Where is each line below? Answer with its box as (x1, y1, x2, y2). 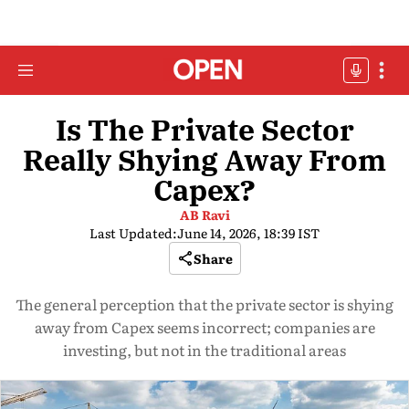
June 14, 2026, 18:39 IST (177, 224, 320, 242)
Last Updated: (89, 224, 177, 242)
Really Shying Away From (23, 141, 386, 179)
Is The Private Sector (55, 110, 354, 149)
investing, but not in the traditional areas (63, 339, 346, 361)
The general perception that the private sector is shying (16, 293, 393, 315)
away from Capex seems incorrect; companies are (34, 316, 375, 338)
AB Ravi (179, 205, 230, 224)
